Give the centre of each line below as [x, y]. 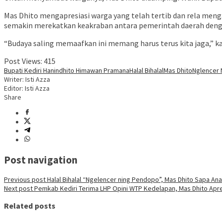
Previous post [25, 179]
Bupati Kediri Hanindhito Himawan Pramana [67, 71]
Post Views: [23, 61]
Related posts [30, 206]
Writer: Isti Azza [27, 80]
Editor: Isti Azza [27, 88]
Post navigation [41, 160]
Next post [18, 188]
